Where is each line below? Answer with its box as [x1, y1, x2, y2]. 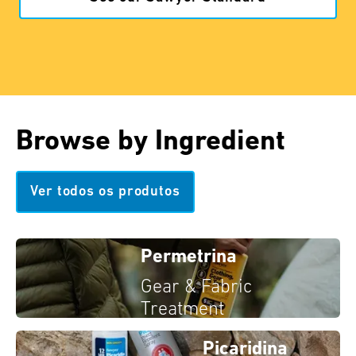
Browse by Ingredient [16, 127, 285, 157]
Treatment [141, 300, 224, 319]
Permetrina [141, 247, 237, 267]
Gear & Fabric [141, 277, 252, 297]
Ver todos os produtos [30, 184, 180, 199]
